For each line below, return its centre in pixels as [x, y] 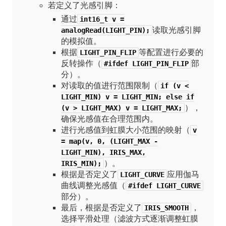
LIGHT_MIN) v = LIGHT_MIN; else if [127, 97]
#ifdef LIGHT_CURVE [164, 185]
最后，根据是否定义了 [101, 207]
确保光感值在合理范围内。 [109, 119]
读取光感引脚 [176, 30]
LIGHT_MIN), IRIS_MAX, [103, 152]
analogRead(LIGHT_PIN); [105, 30]
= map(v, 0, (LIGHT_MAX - [109, 141]
